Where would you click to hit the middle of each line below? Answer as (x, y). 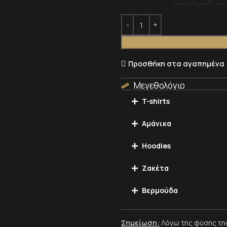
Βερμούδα (160, 190)
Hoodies (156, 146)
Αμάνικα (157, 123)
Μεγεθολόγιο (159, 85)
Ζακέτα (155, 168)
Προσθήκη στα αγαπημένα (176, 63)
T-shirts (156, 101)
